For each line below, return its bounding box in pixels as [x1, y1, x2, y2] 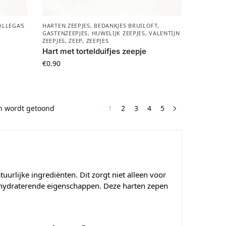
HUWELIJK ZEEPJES [91, 29, 145, 37]
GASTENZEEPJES [42, 29, 88, 37]
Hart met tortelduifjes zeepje [42, 46, 147, 56]
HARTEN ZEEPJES [42, 22, 90, 30]
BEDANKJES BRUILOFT [94, 22, 157, 30]
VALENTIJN [149, 29, 180, 37]
